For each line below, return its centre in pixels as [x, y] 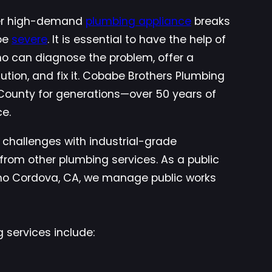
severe [29, 40]
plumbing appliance [138, 22]
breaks [211, 22]
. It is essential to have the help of [137, 40]
